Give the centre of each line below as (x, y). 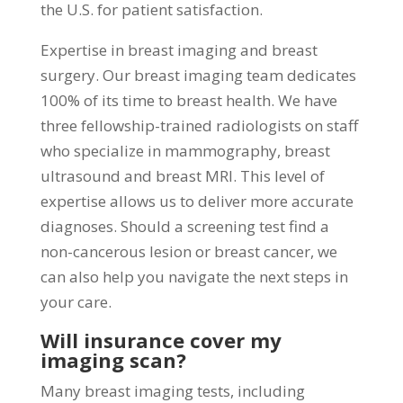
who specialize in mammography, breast (185, 150)
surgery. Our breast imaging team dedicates (198, 75)
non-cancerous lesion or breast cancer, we (188, 251)
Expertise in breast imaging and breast (179, 49)
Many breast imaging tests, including (172, 390)
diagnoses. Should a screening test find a (184, 226)
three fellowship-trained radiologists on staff (199, 125)
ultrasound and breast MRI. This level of (182, 175)
